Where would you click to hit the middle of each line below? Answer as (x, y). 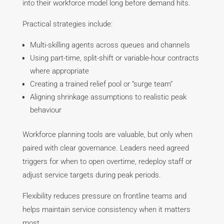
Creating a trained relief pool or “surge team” (101, 84)
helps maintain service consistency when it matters (106, 210)
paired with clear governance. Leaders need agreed (105, 148)
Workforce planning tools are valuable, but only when (107, 135)
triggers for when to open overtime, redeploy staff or (107, 162)
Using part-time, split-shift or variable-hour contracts (114, 58)
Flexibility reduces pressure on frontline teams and (104, 196)
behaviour (45, 110)
